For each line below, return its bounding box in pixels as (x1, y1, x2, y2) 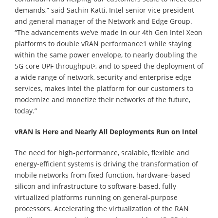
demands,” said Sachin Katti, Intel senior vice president (15, 5, 194, 15)
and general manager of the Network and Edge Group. (15, 16, 192, 26)
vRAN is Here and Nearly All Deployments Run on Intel (15, 127, 198, 136)
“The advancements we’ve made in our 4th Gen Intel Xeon (15, 27, 202, 37)
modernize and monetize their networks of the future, (15, 94, 190, 104)
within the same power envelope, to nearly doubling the (15, 50, 197, 59)
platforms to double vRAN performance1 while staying (15, 38, 192, 48)
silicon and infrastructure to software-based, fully (15, 181, 176, 191)
